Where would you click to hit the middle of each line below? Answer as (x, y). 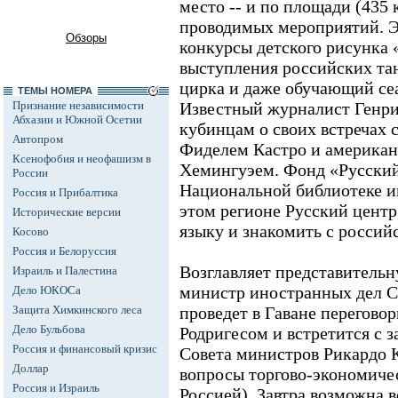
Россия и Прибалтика (65, 192)
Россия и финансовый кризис (85, 349)
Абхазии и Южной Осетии (77, 119)
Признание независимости (78, 105)
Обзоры (86, 38)
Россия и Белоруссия (64, 251)
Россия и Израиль (56, 388)
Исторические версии (67, 212)
